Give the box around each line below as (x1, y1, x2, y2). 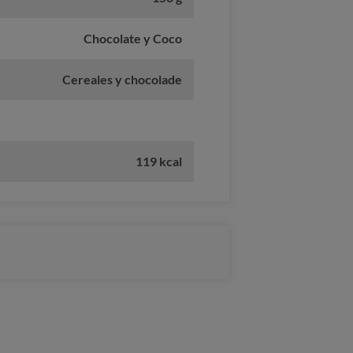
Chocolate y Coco (84, 31, 183, 46)
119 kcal (136, 154, 183, 169)
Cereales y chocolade (62, 72, 183, 87)
